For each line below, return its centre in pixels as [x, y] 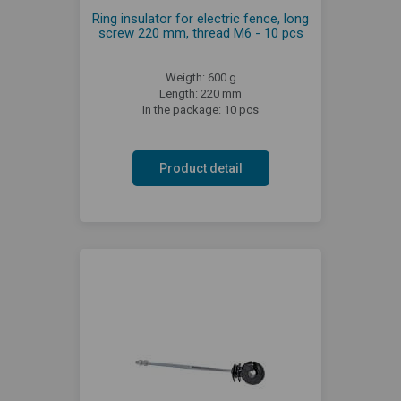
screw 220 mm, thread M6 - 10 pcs [200, 33]
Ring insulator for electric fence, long [200, 18]
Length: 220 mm [200, 93]
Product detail [200, 168]
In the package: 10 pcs [200, 109]
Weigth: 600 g [200, 77]
